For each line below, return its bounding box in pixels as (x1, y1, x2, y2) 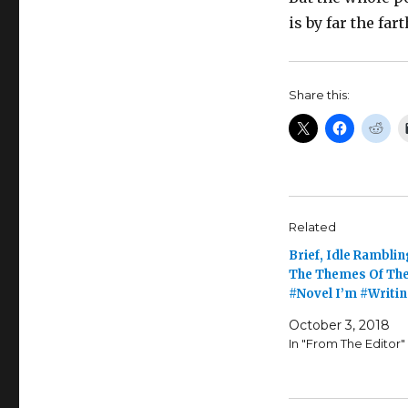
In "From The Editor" (288, 336, 405, 352)
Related (288, 219, 336, 235)
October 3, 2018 (288, 317, 390, 334)
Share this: (288, 87, 350, 103)
